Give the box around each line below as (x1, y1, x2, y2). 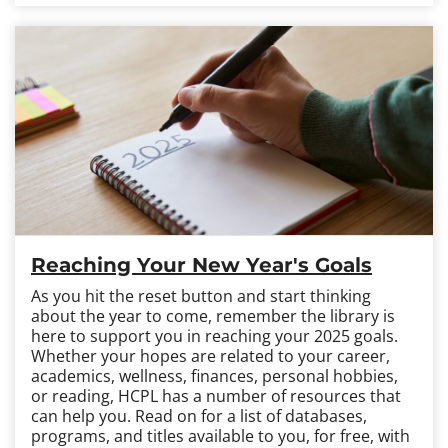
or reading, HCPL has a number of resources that (31, 385, 401, 407)
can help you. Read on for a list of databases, (31, 405, 367, 427)
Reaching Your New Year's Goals (31, 253, 372, 277)
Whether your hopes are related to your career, (31, 345, 390, 367)
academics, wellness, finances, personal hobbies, (31, 365, 398, 387)
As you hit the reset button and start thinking (31, 285, 371, 307)
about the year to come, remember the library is (31, 305, 395, 327)
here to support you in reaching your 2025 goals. (31, 325, 398, 347)
